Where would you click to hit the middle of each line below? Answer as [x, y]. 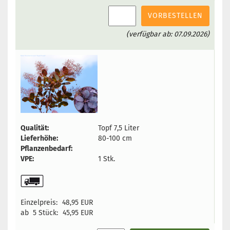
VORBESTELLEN [175, 16]
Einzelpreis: [39, 203]
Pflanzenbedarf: [46, 149]
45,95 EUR [78, 213]
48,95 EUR [76, 203]
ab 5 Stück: [40, 213]
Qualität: [35, 128]
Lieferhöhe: [39, 138]
